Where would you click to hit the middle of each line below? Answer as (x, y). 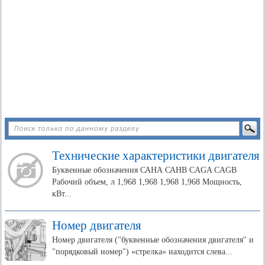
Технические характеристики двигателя (156, 156)
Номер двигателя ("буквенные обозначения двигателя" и (153, 240)
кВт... (62, 194)
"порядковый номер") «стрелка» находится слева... (142, 252)
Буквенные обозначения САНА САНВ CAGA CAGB (144, 170)
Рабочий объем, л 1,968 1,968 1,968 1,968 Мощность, (147, 182)
